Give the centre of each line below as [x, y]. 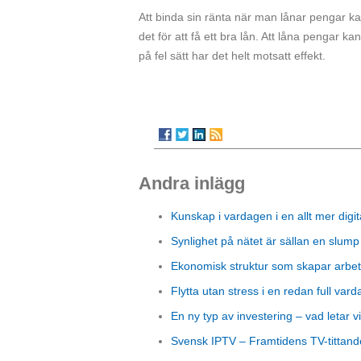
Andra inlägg [192, 184]
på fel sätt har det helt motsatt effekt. [232, 56]
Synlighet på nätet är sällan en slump [265, 241]
